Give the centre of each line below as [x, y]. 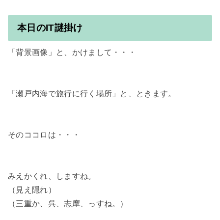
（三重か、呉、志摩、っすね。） [68, 204]
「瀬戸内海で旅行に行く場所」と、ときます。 [92, 94]
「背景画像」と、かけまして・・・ [72, 53]
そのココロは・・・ [44, 135]
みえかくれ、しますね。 [52, 176]
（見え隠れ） [32, 190]
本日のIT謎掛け [50, 28]
